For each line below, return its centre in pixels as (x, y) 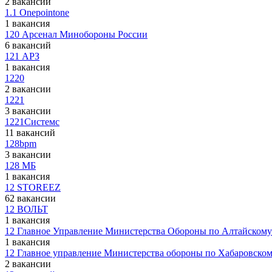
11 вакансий (30, 133)
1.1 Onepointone (37, 12)
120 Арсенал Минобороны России (76, 34)
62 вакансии (30, 198)
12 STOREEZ (33, 187)
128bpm (21, 144)
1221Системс (32, 122)
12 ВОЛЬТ (26, 209)
